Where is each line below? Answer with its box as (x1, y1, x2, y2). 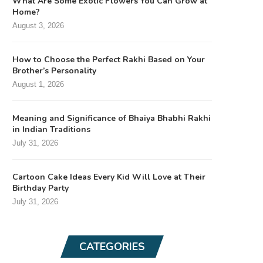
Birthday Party (12, 182, 69, 194)
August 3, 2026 (12, 21, 64, 30)
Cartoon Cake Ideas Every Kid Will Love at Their (12, 171, 205, 183)
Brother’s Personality (12, 65, 96, 76)
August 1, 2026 (12, 79, 64, 89)
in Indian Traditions (12, 123, 90, 135)
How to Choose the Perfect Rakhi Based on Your (12, 53, 205, 65)
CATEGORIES (79, 239, 145, 254)
